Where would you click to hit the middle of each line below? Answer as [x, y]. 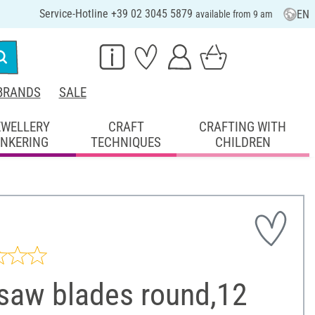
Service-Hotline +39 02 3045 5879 [117, 14]
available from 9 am [234, 14]
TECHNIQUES [126, 142]
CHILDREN [243, 142]
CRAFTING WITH [243, 127]
